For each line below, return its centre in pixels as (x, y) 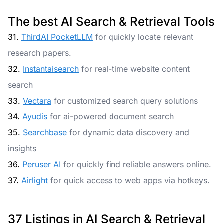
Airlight (35, 180)
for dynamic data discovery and (129, 132)
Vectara (37, 101)
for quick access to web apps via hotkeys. (130, 180)
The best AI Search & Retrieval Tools (111, 22)
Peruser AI (42, 164)
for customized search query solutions (126, 101)
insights (22, 148)
